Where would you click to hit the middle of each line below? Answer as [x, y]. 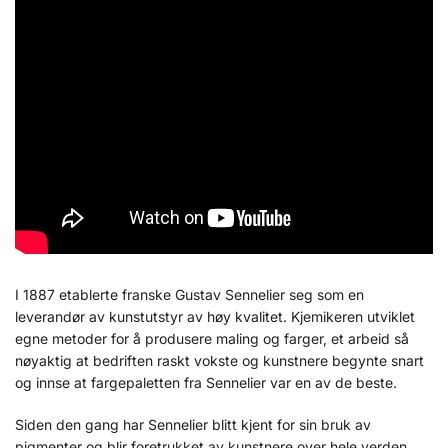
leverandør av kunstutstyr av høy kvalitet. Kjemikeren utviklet [215, 317]
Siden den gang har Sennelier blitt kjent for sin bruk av [193, 424]
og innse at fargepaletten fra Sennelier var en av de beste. [206, 383]
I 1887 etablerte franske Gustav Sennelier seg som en [189, 295]
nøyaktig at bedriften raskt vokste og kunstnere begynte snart [219, 361]
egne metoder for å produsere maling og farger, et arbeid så [212, 339]
